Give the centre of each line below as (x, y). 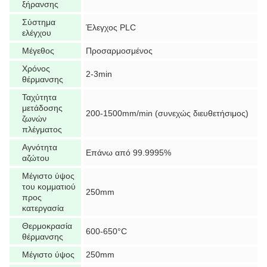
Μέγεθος (38, 51)
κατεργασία (43, 208)
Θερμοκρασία (47, 226)
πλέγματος (42, 129)
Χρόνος (36, 69)
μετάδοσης (42, 108)
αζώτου (36, 158)
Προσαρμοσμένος (119, 51)
